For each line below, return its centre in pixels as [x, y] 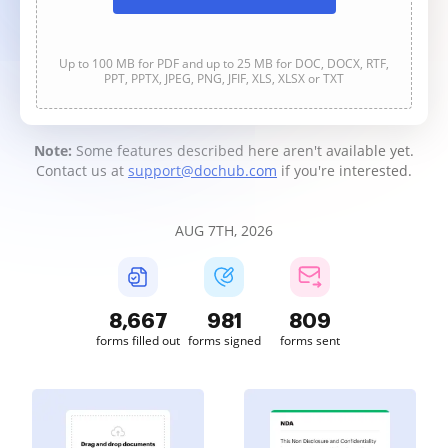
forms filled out [138, 340]
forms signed [224, 340]
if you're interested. [344, 170]
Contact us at [82, 170]
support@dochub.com [202, 170]
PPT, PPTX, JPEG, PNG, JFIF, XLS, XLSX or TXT [224, 78]
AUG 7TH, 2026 [224, 230]
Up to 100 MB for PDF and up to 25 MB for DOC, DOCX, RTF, [224, 63]
